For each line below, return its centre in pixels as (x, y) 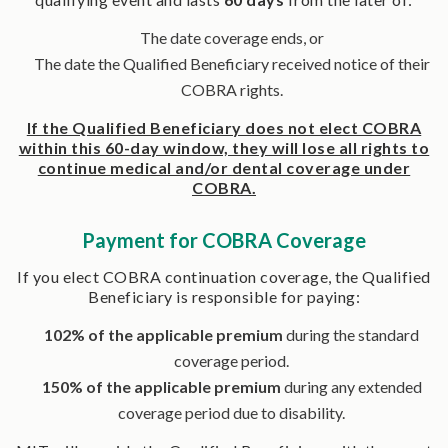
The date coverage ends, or (231, 37)
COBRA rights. (231, 89)
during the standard (351, 334)
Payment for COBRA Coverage (224, 239)
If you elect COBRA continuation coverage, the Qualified (224, 276)
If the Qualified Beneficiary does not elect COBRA (224, 127)
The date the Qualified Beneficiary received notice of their (231, 63)
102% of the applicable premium (163, 334)
